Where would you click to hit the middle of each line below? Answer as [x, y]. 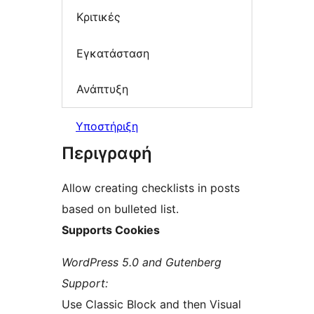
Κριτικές [98, 17]
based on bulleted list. [120, 209]
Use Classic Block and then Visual [151, 304]
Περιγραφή [107, 153]
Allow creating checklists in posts [151, 187]
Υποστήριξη [107, 126]
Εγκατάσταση [113, 53]
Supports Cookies [111, 230]
